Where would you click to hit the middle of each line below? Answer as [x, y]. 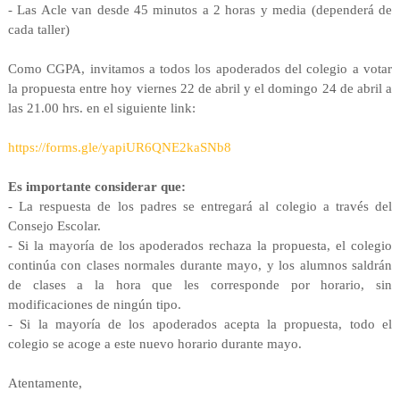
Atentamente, [45, 383]
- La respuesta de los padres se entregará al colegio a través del [200, 206]
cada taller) [38, 29]
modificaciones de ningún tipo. [94, 304]
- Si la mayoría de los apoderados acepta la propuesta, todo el [200, 324]
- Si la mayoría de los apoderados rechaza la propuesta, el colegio [200, 245]
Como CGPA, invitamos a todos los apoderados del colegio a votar [200, 68]
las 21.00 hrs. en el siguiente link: [101, 108]
